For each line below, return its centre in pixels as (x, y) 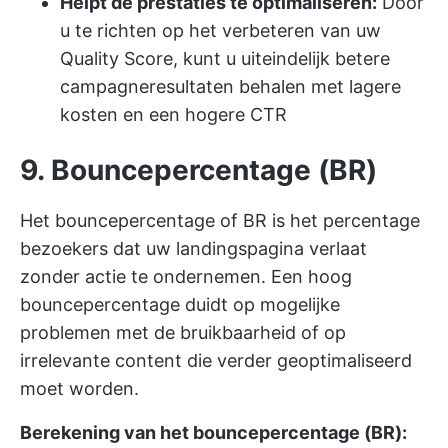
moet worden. (79, 388)
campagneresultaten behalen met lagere (230, 86)
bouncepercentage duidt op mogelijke (180, 304)
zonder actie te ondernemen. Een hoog (186, 276)
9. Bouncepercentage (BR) (198, 170)
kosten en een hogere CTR (173, 114)
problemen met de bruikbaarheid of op (183, 332)
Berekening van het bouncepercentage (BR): (213, 432)
